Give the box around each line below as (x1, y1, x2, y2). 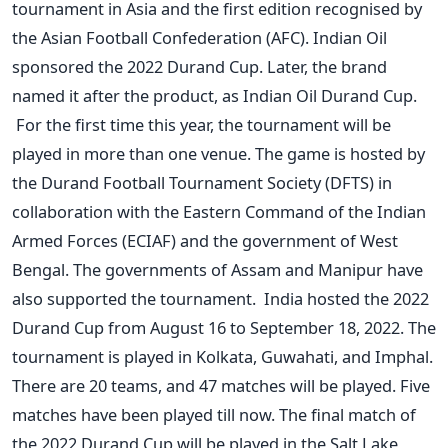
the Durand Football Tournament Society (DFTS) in (12, 170, 392, 194)
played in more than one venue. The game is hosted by (12, 141, 425, 165)
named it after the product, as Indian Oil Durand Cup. (12, 83, 417, 107)
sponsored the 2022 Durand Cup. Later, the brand (12, 54, 387, 78)
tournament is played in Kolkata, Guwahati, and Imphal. (12, 344, 433, 368)
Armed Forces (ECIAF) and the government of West (12, 228, 398, 252)
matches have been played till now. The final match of (12, 402, 416, 426)
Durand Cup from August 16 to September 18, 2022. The (12, 315, 436, 339)
